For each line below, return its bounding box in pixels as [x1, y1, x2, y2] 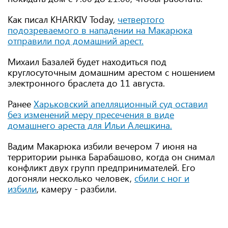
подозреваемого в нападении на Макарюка [8, 24, 192, 36]
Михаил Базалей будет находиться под [8, 55, 166, 68]
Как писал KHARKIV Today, [8, 13, 118, 25]
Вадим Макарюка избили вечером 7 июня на [8, 140, 197, 152]
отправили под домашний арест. [8, 35, 144, 47]
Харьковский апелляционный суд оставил [34, 98, 208, 110]
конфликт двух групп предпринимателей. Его [8, 161, 195, 174]
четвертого [118, 13, 164, 25]
